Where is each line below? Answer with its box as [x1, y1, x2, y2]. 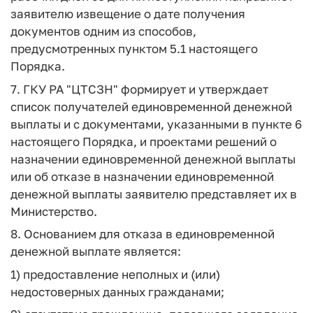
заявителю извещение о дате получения [10, 6, 245, 21]
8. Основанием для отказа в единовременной [10, 226, 275, 241]
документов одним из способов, [10, 24, 196, 38]
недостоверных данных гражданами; [10, 284, 224, 299]
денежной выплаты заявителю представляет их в [10, 186, 297, 201]
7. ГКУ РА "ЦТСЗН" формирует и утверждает [10, 81, 268, 96]
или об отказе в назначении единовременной [10, 168, 274, 184]
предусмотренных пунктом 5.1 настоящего [10, 41, 258, 56]
